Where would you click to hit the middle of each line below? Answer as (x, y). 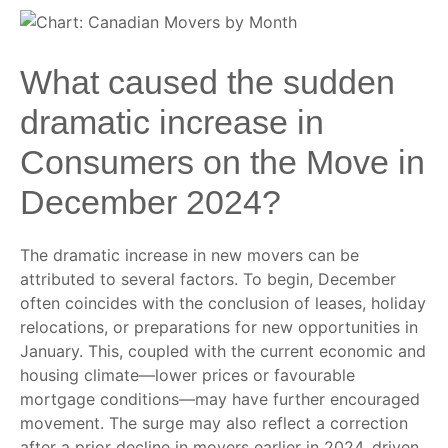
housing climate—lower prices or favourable (187, 375)
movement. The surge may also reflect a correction (214, 423)
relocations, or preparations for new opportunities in (219, 327)
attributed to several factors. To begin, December (208, 279)
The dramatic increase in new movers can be (189, 255)
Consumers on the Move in (222, 162)
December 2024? (150, 202)
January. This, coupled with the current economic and (223, 351)
